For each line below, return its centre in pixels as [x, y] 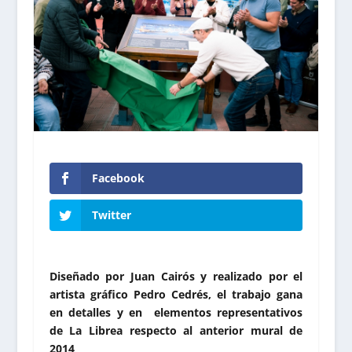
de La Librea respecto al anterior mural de [176, 330]
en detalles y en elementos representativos [176, 312]
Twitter [111, 214]
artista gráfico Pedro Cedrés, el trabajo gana [176, 294]
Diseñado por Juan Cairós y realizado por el [176, 276]
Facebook [118, 178]
